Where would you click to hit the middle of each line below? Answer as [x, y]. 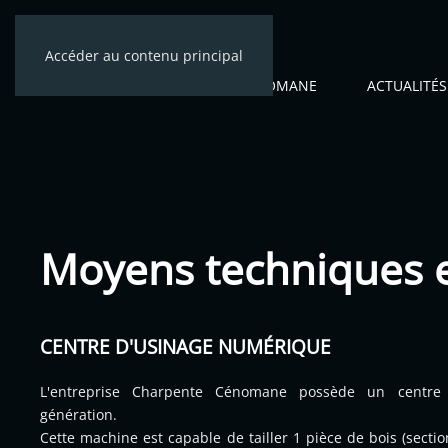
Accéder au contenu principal [144, 55]
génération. [78, 415]
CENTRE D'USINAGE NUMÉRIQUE [185, 347]
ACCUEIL [159, 85]
